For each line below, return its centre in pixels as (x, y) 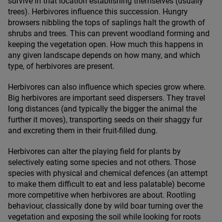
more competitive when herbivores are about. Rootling (102, 195)
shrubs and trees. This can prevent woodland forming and (109, 34)
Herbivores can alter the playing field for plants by (94, 152)
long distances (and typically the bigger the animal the (102, 109)
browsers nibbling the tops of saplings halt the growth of (107, 23)
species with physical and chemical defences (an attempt (108, 173)
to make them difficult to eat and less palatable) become (106, 184)
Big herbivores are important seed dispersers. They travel (107, 98)
